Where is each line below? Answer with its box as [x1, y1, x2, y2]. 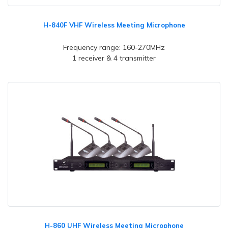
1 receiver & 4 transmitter [72, 53, 156, 63]
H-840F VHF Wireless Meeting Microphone [43, 21, 185, 29]
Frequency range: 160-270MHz [63, 43, 165, 52]
